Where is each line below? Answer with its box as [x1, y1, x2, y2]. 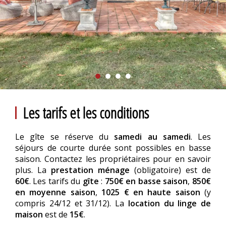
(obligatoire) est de [130, 164, 211, 176]
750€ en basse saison [104, 176, 188, 187]
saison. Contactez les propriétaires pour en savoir [15, 153, 211, 164]
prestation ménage [51, 164, 130, 176]
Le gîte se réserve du [15, 131, 115, 142]
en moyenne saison [15, 187, 95, 198]
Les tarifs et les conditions [23, 102, 149, 123]
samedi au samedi [114, 131, 191, 142]
